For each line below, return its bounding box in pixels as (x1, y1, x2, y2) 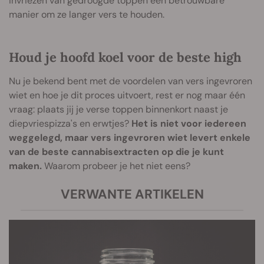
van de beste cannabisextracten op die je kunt (9, 145, 224, 158)
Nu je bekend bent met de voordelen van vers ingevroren (9, 74, 252, 87)
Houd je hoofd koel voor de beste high (9, 48, 242, 65)
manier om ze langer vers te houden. (9, 8, 164, 21)
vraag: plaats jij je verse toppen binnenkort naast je (9, 103, 228, 115)
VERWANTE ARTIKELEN (60, 185, 204, 203)
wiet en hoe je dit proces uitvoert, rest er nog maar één (9, 88, 245, 101)
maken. (9, 159, 42, 172)
